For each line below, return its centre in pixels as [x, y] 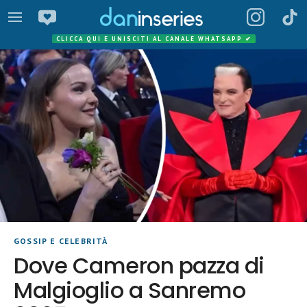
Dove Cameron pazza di [139, 266]
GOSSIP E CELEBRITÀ [61, 241]
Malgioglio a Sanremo [130, 290]
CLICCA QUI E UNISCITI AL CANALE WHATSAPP [150, 39]
